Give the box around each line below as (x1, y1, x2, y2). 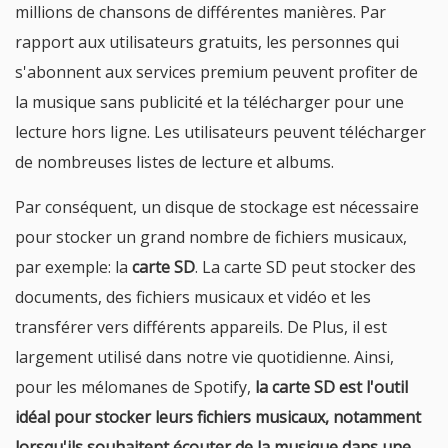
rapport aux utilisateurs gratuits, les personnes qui (15, 31, 399, 53)
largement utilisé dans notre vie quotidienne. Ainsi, (15, 346, 394, 368)
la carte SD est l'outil (255, 376, 408, 398)
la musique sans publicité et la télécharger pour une (15, 91, 404, 113)
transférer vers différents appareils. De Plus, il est (15, 316, 387, 338)
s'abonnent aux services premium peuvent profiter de (15, 61, 418, 83)
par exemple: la (15, 256, 132, 278)
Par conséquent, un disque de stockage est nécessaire (15, 196, 419, 218)
